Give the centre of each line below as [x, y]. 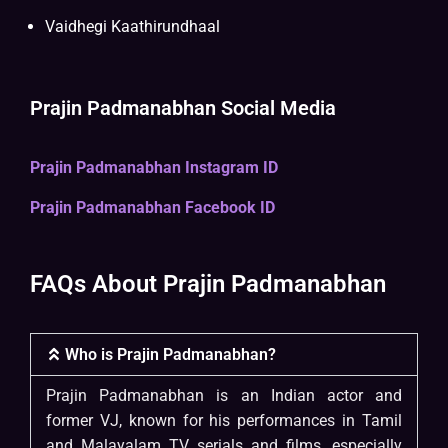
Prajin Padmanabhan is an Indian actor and [224, 396]
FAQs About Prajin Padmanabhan [208, 284]
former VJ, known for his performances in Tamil [224, 421]
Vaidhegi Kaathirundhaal [132, 27]
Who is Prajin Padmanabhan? [171, 355]
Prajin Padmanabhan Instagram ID [154, 168]
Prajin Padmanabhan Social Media [183, 108]
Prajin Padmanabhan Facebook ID [152, 208]
